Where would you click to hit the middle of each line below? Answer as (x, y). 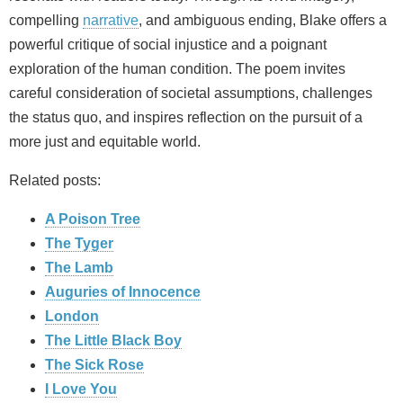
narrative (111, 20)
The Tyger (79, 243)
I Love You (81, 389)
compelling (46, 20)
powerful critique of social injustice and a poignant (168, 44)
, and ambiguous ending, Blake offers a (263, 20)
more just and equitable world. (105, 141)
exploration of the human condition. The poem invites (177, 68)
